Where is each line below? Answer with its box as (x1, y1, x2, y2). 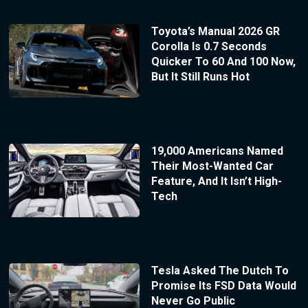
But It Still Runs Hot (151, 69, 250, 83)
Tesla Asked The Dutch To (151, 263, 289, 277)
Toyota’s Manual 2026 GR (151, 24, 280, 38)
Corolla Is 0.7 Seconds (151, 39, 267, 53)
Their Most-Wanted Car (151, 159, 274, 173)
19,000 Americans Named (151, 144, 283, 157)
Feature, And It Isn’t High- (151, 174, 282, 188)
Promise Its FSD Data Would (151, 278, 296, 292)
